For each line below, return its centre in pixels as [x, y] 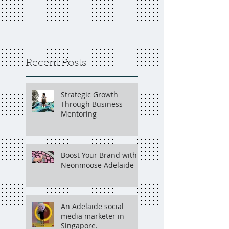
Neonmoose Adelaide [97, 165]
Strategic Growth [89, 94]
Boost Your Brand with [99, 155]
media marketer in [93, 216]
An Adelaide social [92, 206]
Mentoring [79, 114]
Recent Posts [56, 63]
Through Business [92, 104]
